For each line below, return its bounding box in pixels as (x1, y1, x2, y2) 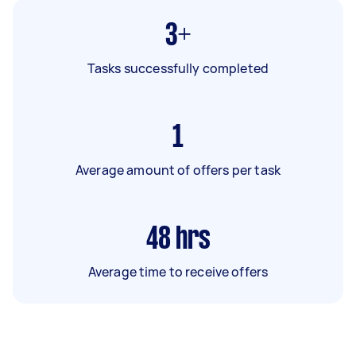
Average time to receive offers (87, 263, 269, 281)
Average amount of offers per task (75, 161, 281, 179)
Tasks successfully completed (87, 60, 269, 77)
